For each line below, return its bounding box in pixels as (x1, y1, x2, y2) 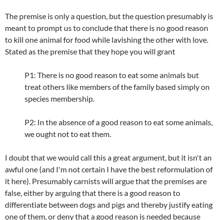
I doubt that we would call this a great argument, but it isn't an (5, 153, 212, 162)
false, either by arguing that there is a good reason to (5, 188, 180, 197)
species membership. (25, 94, 94, 103)
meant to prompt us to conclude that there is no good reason (5, 23, 208, 32)
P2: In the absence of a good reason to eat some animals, (25, 117, 213, 127)
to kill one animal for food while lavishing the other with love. (5, 35, 208, 44)
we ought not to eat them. (25, 129, 111, 138)
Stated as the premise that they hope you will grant (5, 47, 175, 56)
